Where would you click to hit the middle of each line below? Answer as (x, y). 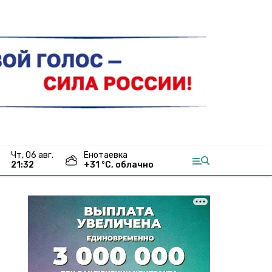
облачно (134, 165)
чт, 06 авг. (35, 155)
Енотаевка (106, 155)
